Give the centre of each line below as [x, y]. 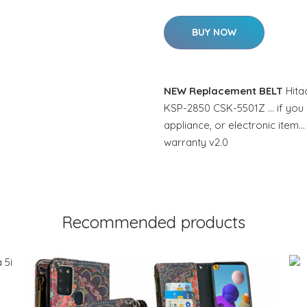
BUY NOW [214, 32]
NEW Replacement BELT [223, 91]
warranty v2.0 [196, 142]
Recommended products [153, 222]
